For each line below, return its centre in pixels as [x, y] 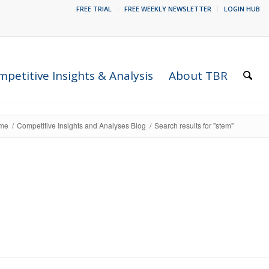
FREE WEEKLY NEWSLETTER [168, 9]
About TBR [198, 76]
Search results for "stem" [194, 125]
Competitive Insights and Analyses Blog [81, 125]
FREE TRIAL [94, 9]
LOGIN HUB [242, 9]
